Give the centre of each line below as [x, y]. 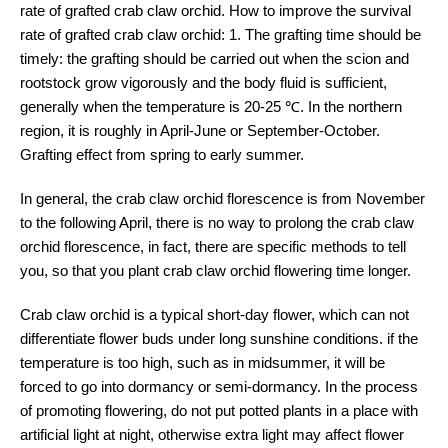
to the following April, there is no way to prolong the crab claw [217, 223]
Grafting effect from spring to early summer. [162, 155]
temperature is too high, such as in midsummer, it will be [202, 363]
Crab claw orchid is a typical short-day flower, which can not [214, 315]
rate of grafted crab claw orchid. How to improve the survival [215, 11]
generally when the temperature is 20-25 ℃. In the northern [211, 107]
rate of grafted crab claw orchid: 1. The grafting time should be [220, 35]
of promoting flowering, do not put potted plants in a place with [219, 411]
